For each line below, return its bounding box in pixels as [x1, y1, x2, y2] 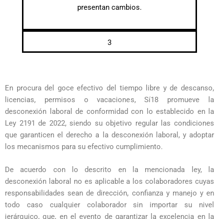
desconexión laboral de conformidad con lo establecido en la [5, 107, 214, 116]
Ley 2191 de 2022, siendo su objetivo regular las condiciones [5, 119, 214, 128]
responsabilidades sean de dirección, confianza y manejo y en [5, 188, 214, 197]
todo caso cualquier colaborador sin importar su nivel [5, 200, 214, 209]
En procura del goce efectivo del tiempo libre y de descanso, [5, 84, 214, 93]
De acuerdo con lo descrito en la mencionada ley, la [5, 165, 214, 174]
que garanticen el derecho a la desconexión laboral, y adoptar [5, 131, 214, 140]
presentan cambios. [77, 2, 142, 12]
